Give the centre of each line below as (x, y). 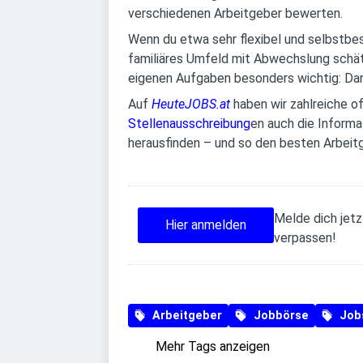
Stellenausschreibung (189, 124)
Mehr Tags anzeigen (213, 346)
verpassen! (305, 238)
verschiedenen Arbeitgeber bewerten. (235, 13)
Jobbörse (281, 316)
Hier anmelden (206, 225)
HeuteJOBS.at (191, 104)
